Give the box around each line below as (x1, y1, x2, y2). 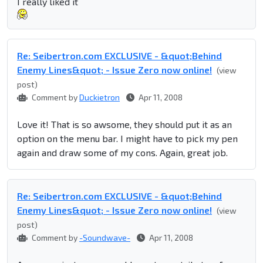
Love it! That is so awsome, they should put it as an (17, 119, 232, 130)
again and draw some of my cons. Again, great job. (17, 147, 228, 159)
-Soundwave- (79, 232, 130, 243)
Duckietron (79, 92, 120, 103)
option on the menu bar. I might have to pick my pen (17, 133, 238, 144)
